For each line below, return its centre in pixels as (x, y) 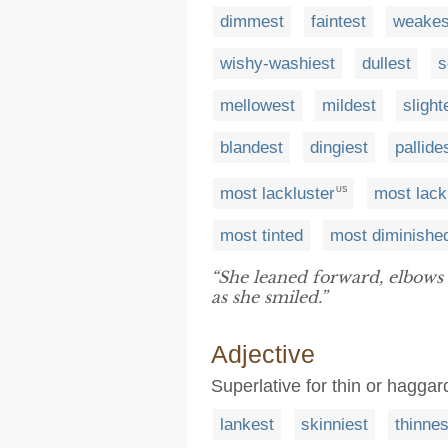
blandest (251, 148)
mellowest (257, 106)
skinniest (334, 424)
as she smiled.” (269, 296)
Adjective (263, 353)
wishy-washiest (277, 64)
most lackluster (277, 193)
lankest (247, 424)
